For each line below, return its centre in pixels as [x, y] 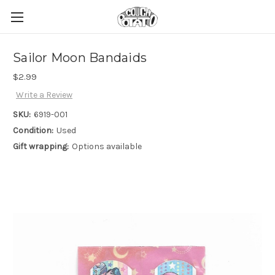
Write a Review [44, 95]
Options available [107, 147]
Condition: [33, 131]
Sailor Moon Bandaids [80, 58]
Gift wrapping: [41, 147]
